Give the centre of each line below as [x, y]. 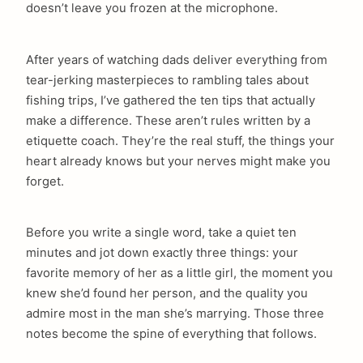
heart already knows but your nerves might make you [178, 161]
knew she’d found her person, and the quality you [167, 294]
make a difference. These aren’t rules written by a [168, 120]
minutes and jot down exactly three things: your [162, 253]
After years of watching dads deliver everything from [177, 60]
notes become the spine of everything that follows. [171, 334]
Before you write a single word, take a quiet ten [161, 233]
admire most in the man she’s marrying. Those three [175, 314]
